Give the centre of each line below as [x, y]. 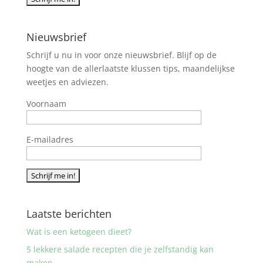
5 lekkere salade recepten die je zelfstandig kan [120, 249]
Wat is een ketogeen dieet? [79, 231]
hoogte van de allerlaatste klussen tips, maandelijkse [130, 68]
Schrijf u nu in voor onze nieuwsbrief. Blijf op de [121, 55]
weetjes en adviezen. [67, 82]
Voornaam [46, 103]
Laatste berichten [69, 213]
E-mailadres [50, 139]
